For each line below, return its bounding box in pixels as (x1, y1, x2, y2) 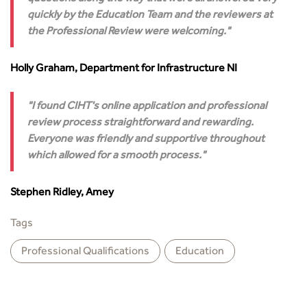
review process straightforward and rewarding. (27, 118, 254, 129)
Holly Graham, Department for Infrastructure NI (10, 64, 237, 75)
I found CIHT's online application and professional (32, 101, 267, 112)
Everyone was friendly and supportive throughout (27, 134, 265, 145)
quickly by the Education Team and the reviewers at (27, 10, 273, 21)
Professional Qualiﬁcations (21, 247, 149, 258)
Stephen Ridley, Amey (10, 188, 114, 199)
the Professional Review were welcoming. (27, 27, 226, 38)
